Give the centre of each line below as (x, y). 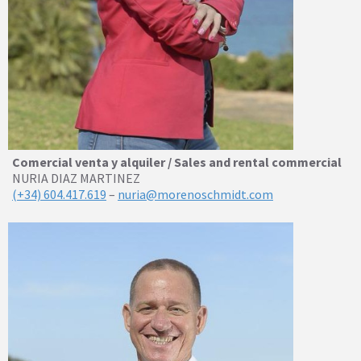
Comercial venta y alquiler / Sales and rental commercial (177, 162)
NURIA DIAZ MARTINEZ (76, 178)
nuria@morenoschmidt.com (195, 195)
